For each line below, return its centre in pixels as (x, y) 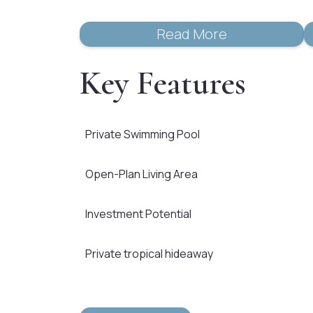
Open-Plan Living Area (141, 174)
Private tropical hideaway (149, 254)
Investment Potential (138, 214)
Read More (191, 34)
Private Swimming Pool (143, 134)
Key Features (163, 83)
